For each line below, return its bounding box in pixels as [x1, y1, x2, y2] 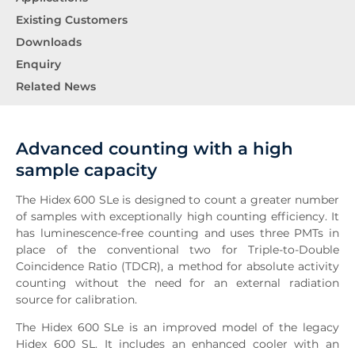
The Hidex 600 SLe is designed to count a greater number [16, 193, 339, 208]
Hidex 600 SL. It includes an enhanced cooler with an [16, 337, 339, 352]
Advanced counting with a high [16, 138, 293, 159]
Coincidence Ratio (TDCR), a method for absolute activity [16, 259, 339, 274]
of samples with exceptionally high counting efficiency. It [16, 209, 339, 224]
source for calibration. [16, 292, 137, 307]
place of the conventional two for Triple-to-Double [16, 242, 339, 258]
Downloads [16, 35, 82, 50]
